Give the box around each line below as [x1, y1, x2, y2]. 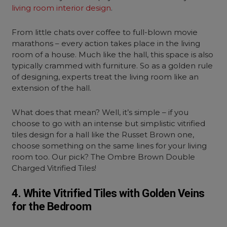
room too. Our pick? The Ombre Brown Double [12, 152, 196, 162]
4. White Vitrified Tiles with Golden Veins [12, 187, 205, 200]
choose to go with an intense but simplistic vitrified [12, 119, 206, 128]
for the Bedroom [12, 200, 92, 213]
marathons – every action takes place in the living [12, 39, 201, 48]
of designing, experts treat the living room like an [12, 72, 199, 82]
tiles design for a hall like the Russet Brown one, [12, 130, 195, 139]
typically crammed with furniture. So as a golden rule [12, 61, 213, 70]
